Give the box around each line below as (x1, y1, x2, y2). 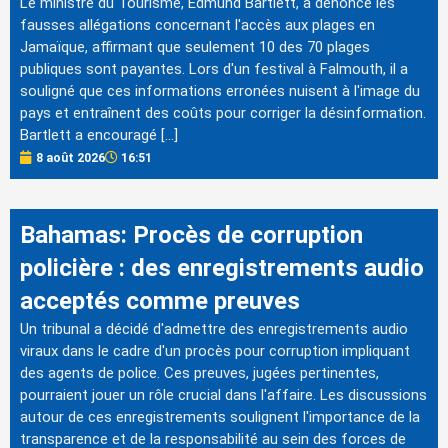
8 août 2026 (36, 150, 105, 165)
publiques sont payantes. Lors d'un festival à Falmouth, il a (20, 59, 408, 78)
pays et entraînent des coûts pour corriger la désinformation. (20, 103, 426, 122)
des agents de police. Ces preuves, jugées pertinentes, (20, 363, 379, 382)
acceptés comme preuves (20, 286, 300, 315)
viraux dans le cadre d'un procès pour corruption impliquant (20, 341, 410, 360)
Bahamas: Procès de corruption (20, 220, 363, 249)
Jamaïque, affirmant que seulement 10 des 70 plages (20, 37, 370, 56)
